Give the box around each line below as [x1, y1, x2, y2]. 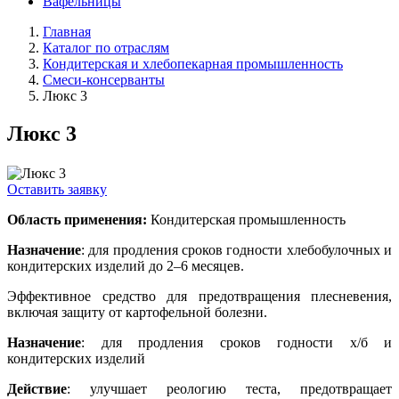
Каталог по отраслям [43, 40, 169, 56]
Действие [7, 381, 67, 397]
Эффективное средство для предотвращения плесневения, [7, 289, 392, 305]
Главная [43, 24, 91, 40]
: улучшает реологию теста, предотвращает [67, 381, 392, 397]
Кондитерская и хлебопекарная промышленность [43, 56, 343, 72]
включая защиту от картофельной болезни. [7, 305, 267, 321]
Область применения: [7, 212, 147, 228]
